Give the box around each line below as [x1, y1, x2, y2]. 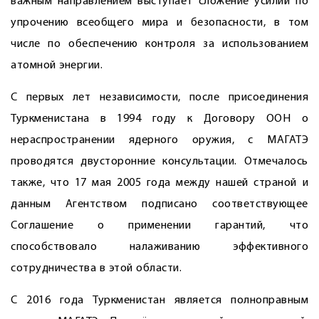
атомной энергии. [11, 60, 103, 71]
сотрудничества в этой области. [11, 263, 182, 274]
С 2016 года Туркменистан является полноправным [11, 295, 308, 306]
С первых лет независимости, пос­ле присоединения [11, 92, 308, 103]
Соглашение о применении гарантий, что [11, 220, 308, 231]
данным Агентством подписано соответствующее [11, 199, 308, 210]
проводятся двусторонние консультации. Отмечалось [11, 156, 308, 167]
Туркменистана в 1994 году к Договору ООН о [11, 113, 308, 125]
